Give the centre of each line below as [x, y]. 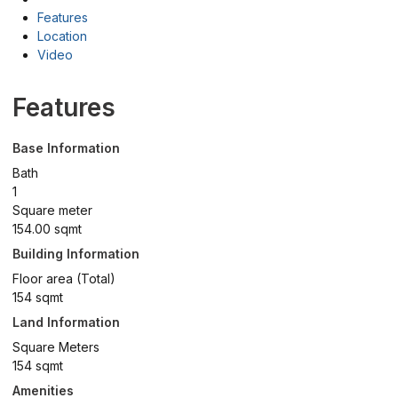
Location [62, 36]
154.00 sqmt [47, 229]
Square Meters [56, 347]
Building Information [76, 254]
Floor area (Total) [64, 279]
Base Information [66, 148]
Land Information [66, 322]
